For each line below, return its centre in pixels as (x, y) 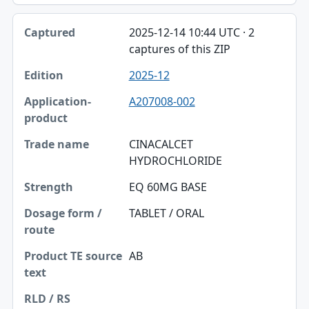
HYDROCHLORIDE (175, 160)
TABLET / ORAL (166, 213)
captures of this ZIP (179, 49)
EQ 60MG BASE (168, 187)
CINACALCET (161, 144)
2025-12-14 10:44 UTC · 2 (191, 32)
